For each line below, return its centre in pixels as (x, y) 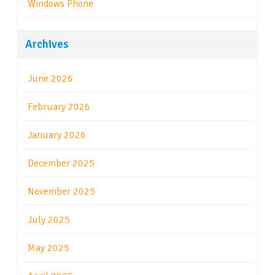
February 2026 (59, 107)
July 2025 (49, 220)
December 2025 (61, 164)
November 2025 (61, 192)
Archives (47, 44)
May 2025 (48, 248)
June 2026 (50, 79)
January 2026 (57, 135)
